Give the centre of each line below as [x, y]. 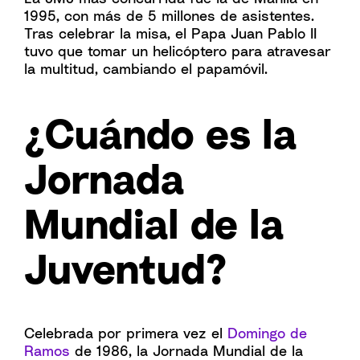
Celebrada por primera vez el [126, 333]
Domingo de [267, 333]
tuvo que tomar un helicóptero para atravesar [178, 51]
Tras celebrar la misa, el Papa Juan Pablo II [170, 33]
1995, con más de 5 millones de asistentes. [169, 15]
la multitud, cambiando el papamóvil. [146, 68]
